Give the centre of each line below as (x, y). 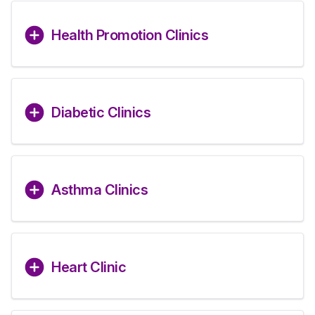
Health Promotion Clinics (130, 35)
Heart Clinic (89, 267)
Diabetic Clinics (101, 112)
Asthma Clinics (99, 190)
